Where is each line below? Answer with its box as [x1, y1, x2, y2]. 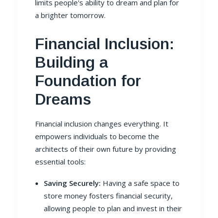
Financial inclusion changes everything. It [35, 119, 168, 128]
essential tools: [35, 157, 86, 166]
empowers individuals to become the [35, 131, 159, 141]
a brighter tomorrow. [35, 10, 106, 20]
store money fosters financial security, [44, 191, 173, 200]
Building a [35, 54, 108, 71]
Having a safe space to [101, 178, 180, 188]
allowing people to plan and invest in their [44, 203, 182, 213]
